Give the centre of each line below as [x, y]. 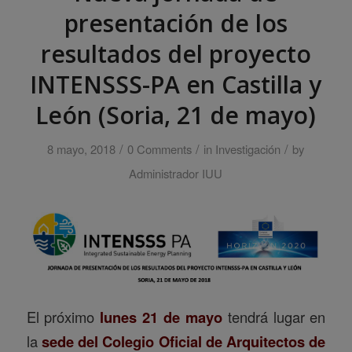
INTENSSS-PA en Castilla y [176, 85]
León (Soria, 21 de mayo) [176, 115]
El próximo [63, 316]
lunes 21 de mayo [161, 317]
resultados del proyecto [176, 54]
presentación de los [176, 24]
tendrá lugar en [274, 316]
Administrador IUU [176, 174]
